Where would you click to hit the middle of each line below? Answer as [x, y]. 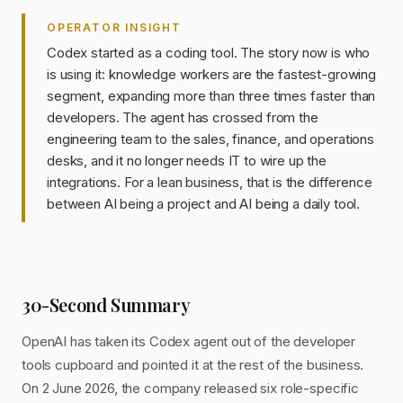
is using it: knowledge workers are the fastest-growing [211, 74]
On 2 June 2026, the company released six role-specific [190, 388]
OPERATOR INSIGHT [114, 27]
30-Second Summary [106, 304]
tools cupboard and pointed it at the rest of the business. [193, 365]
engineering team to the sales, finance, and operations [210, 139]
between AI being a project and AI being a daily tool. [204, 204]
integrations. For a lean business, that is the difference [210, 182]
